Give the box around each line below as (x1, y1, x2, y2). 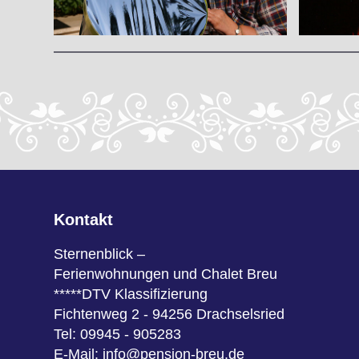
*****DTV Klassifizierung (54, 286, 208, 303)
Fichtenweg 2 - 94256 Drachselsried (54, 306, 285, 323)
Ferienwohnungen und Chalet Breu (54, 266, 278, 283)
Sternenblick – (54, 246, 146, 263)
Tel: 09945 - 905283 (54, 326, 182, 343)
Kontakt (54, 211, 114, 229)
